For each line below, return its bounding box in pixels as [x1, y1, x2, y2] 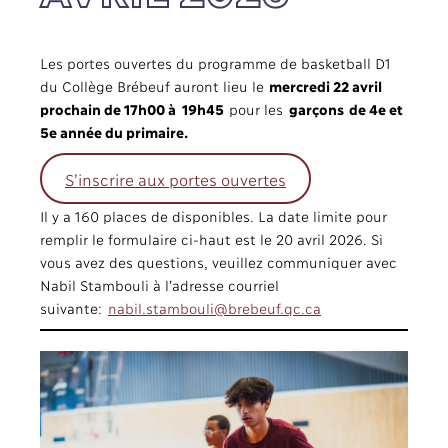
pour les [224, 100, 289, 117]
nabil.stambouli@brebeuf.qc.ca [108, 299, 321, 316]
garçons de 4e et [289, 100, 402, 117]
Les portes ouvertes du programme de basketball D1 [40, 54, 390, 71]
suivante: [40, 299, 108, 316]
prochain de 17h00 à [40, 100, 176, 117]
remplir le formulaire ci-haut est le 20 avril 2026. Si [40, 230, 382, 247]
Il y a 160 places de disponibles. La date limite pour [40, 207, 386, 224]
